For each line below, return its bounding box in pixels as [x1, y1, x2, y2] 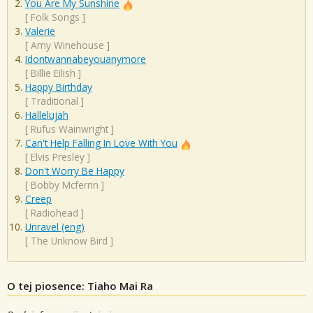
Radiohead [31, 206, 78, 220]
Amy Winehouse [31, 38, 104, 52]
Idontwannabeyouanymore [25, 52, 146, 66]
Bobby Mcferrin [31, 178, 99, 192]
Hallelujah [25, 108, 68, 122]
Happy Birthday [25, 80, 92, 94]
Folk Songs [31, 10, 80, 24]
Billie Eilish [31, 66, 75, 80]
